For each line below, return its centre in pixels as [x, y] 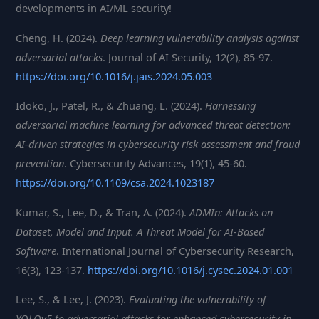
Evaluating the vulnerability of [198, 299]
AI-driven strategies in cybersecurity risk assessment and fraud [158, 144]
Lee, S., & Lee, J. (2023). [73, 299]
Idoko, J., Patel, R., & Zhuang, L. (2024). [111, 106]
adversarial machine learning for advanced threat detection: [153, 125]
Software [36, 250]
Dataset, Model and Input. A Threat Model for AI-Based [140, 231]
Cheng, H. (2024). [58, 37]
